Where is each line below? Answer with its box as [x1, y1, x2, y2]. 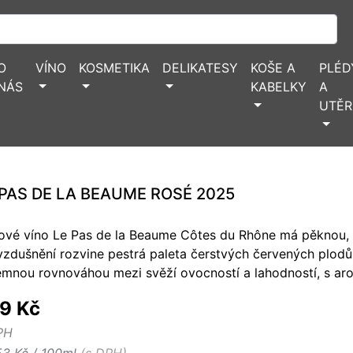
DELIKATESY [162, 60, 238, 76]
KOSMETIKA [79, 60, 150, 76]
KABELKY [251, 79, 307, 95]
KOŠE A [251, 60, 295, 76]
